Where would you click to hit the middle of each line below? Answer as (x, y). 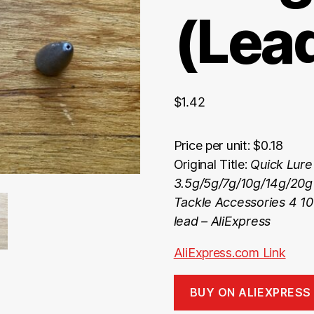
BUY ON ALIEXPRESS (250, 293)
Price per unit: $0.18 (228, 145)
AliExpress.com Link (230, 252)
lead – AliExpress (222, 221)
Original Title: (212, 164)
